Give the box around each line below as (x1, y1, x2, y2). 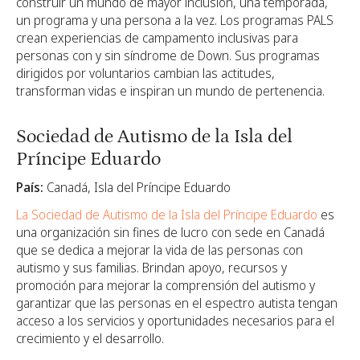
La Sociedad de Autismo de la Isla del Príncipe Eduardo (16, 205, 317, 223)
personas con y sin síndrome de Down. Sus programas (16, 47, 320, 65)
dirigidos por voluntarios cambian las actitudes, (16, 64, 275, 83)
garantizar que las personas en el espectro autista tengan (16, 293, 337, 312)
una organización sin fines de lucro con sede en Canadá (16, 223, 325, 241)
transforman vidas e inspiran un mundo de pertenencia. (16, 82, 325, 100)
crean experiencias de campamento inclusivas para (16, 29, 298, 47)
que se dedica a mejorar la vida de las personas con (16, 240, 303, 259)
